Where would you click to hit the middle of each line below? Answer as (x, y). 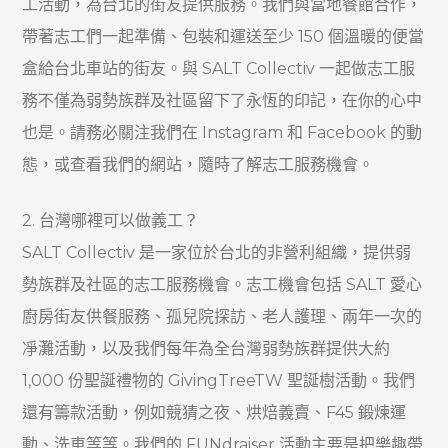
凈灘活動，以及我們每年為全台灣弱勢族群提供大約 (206, 349)
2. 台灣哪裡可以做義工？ (111, 221)
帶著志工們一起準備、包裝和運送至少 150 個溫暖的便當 (223, 37)
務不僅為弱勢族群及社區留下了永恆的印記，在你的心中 (222, 101)
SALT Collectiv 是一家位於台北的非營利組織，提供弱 (217, 253)
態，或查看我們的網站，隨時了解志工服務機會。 (198, 165)
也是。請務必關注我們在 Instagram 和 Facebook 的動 (222, 133)
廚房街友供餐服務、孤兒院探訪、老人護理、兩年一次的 (222, 317)
